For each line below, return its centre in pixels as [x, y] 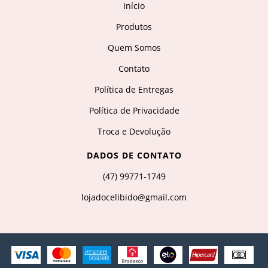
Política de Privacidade [134, 111]
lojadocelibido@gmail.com [134, 197]
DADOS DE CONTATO [134, 156]
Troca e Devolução [134, 132]
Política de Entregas [134, 90]
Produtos [134, 27]
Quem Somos [134, 48]
